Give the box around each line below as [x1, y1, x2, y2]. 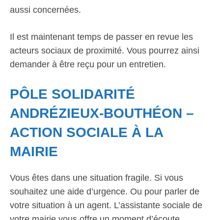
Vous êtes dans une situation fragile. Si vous [10, 173, 183, 183]
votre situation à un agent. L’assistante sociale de [10, 200, 202, 210]
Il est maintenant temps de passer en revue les [10, 32, 193, 42]
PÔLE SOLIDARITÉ [10, 86, 135, 102]
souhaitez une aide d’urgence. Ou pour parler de [10, 187, 199, 196]
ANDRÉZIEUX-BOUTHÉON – [10, 106, 194, 121]
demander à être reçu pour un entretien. [10, 59, 166, 69]
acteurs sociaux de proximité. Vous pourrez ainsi [10, 46, 199, 55]
